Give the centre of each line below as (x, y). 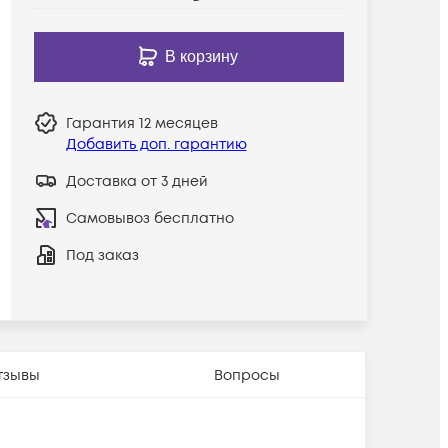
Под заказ (102, 255)
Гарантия (102, 123)
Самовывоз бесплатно (149, 218)
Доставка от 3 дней (136, 181)
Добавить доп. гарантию (156, 144)
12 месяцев (178, 123)
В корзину (202, 56)
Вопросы (247, 375)
